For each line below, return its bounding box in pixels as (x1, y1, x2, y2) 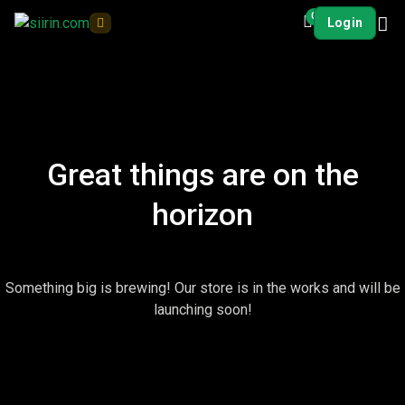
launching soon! (153, 301, 252, 319)
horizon (152, 197, 253, 233)
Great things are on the (46, 157, 359, 193)
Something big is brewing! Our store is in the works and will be (5, 279, 400, 297)
